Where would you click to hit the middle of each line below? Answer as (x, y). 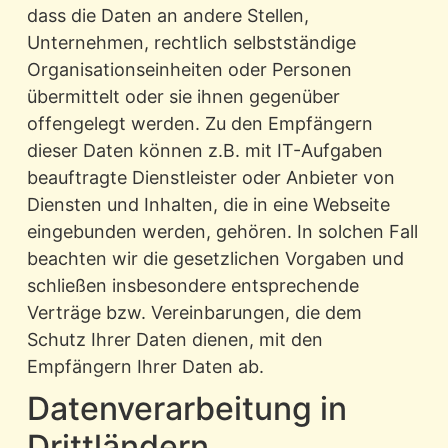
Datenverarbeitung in (186, 409)
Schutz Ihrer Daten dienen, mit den (174, 340)
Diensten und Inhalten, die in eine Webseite (208, 205)
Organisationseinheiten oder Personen (189, 70)
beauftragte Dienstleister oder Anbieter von (210, 178)
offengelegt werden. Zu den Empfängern (199, 124)
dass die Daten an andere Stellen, (167, 16)
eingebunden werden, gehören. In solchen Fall (222, 232)
